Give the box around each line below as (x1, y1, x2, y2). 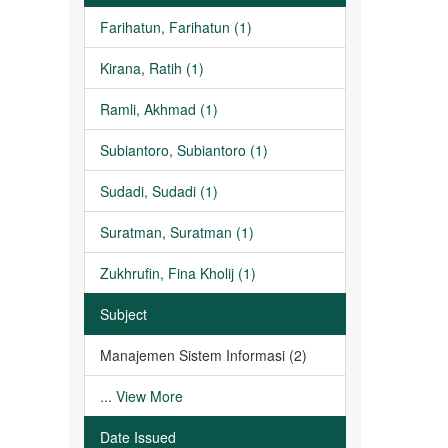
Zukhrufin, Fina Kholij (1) (99, 263, 256, 283)
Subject (99, 304, 147, 324)
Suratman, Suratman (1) (99, 222, 254, 242)
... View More (99, 386, 183, 406)
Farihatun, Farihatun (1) (99, 17, 252, 37)
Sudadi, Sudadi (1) (99, 181, 218, 201)
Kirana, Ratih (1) (99, 58, 204, 78)
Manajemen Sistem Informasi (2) (99, 345, 307, 365)
